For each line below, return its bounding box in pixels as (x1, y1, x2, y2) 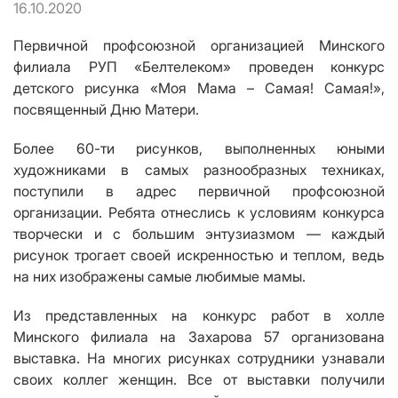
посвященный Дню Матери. (13, 100, 199, 119)
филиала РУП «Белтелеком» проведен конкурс (13, 58, 385, 76)
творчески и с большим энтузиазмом (13, 225, 295, 243)
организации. (13, 203, 108, 222)
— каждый (295, 225, 385, 243)
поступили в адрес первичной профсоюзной (13, 182, 385, 201)
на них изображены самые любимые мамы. (13, 267, 306, 286)
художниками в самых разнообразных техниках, (13, 161, 385, 179)
